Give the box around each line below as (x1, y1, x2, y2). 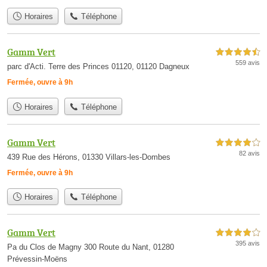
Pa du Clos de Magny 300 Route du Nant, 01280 (7, 243, 174, 252)
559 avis (235, 59, 260, 67)
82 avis (239, 149, 260, 157)
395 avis (235, 240, 260, 247)
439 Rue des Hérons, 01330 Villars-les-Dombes (7, 152, 170, 162)
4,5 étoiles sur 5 (216, 49, 260, 56)
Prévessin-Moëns (7, 254, 67, 264)
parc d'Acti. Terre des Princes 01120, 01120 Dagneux (7, 62, 190, 72)
